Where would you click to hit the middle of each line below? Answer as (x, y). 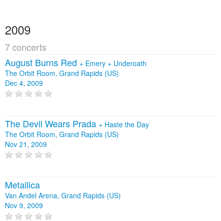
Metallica (22, 185)
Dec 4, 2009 (24, 83)
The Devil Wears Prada (52, 124)
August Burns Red (42, 62)
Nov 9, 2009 (24, 205)
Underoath (130, 63)
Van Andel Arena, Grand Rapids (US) (63, 196)
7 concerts (26, 47)
